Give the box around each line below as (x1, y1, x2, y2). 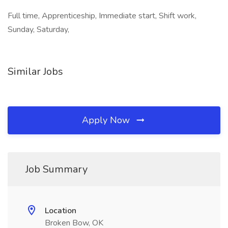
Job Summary (25, 162, 88, 176)
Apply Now (82, 114, 132, 126)
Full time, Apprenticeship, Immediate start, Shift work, (8, 10, 196, 21)
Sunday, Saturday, (8, 24, 69, 35)
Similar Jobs (8, 65, 63, 78)
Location (45, 205, 76, 216)
